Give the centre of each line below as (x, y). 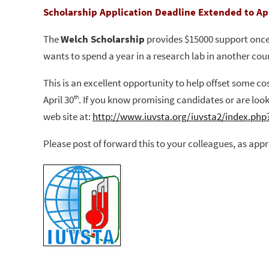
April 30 (59, 100)
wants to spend (76, 56)
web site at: (68, 116)
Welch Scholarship (103, 39)
